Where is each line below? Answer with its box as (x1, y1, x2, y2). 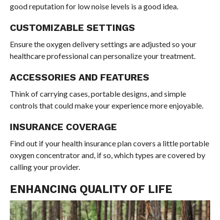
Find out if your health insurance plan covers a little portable (9, 138, 209, 148)
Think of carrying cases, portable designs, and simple (9, 89, 186, 99)
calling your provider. (9, 162, 80, 172)
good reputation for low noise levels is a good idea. (9, 1, 178, 11)
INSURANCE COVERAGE (9, 121, 117, 133)
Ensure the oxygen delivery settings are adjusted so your (9, 39, 196, 49)
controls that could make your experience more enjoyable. (9, 101, 203, 110)
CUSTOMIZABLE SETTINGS (9, 22, 135, 34)
